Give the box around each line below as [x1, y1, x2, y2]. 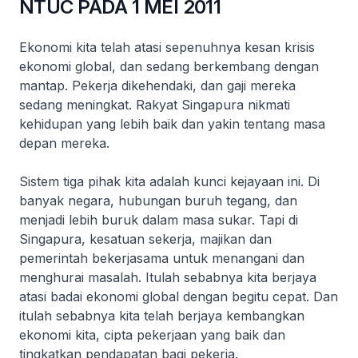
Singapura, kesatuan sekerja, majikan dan [19, 231, 272, 247]
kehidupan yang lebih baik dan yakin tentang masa [19, 116, 325, 132]
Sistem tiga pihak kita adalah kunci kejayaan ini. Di [19, 173, 320, 189]
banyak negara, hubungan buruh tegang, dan [19, 193, 297, 209]
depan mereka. [19, 135, 109, 151]
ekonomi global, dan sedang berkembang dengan [19, 58, 319, 74]
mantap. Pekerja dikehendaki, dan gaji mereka [19, 78, 296, 93]
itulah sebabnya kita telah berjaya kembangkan [19, 308, 304, 324]
